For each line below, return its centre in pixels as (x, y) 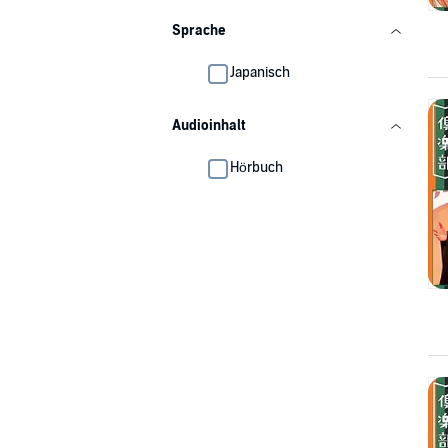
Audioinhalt (209, 125)
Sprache (199, 30)
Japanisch (260, 72)
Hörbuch (256, 167)
